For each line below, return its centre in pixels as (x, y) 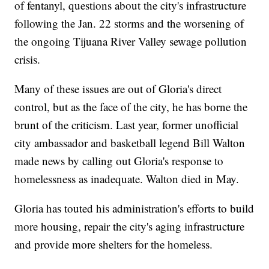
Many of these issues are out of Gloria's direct (118, 88)
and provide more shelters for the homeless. (114, 244)
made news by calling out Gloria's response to (119, 160)
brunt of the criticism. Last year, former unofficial (127, 124)
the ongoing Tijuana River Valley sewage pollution (131, 41)
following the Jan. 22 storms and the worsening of (129, 23)
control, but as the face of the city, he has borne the (131, 106)
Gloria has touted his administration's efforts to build (134, 208)
